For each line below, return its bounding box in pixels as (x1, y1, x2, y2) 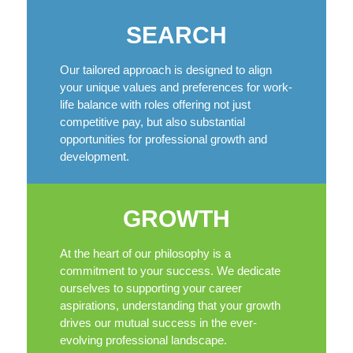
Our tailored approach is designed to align (59, 63, 272, 77)
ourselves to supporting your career (59, 281, 242, 295)
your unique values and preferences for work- (59, 80, 292, 95)
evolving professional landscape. (59, 333, 227, 347)
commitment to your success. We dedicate (59, 264, 281, 278)
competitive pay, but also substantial (59, 115, 245, 129)
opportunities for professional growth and (59, 132, 267, 147)
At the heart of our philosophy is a (59, 247, 231, 261)
